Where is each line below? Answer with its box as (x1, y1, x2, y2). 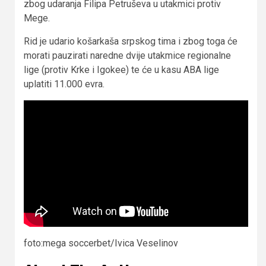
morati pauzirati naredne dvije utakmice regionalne (24, 50, 231, 62)
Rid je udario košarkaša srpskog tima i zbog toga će (24, 36, 237, 47)
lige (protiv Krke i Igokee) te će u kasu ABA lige (24, 64, 219, 76)
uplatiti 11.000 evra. (24, 78, 104, 90)
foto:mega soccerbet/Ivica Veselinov (24, 237, 178, 249)
